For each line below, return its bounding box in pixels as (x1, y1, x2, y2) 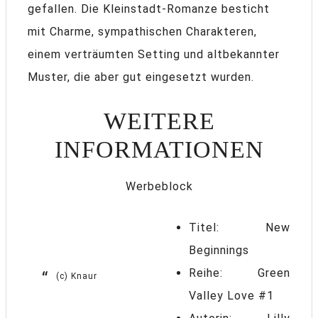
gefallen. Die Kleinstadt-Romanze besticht (28, 2, 270, 16)
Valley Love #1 (189, 289, 274, 303)
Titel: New (189, 221, 290, 235)
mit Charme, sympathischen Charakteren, (28, 25, 257, 39)
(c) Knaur (56, 271, 97, 282)
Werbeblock (125, 180, 193, 194)
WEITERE (103, 108, 215, 135)
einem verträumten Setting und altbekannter (28, 48, 280, 62)
